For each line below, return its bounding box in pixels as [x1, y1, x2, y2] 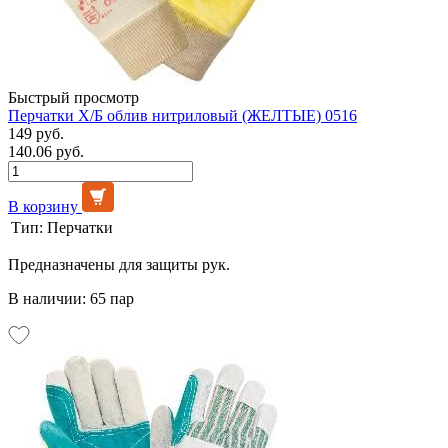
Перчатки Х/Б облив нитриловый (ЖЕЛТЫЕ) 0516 [8, 106, 357, 124]
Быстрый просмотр [8, 88, 139, 106]
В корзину [8, 197, 78, 215]
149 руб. [8, 124, 64, 142]
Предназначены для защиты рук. [8, 255, 230, 273]
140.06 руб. [8, 142, 84, 160]
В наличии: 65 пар [8, 289, 134, 307]
